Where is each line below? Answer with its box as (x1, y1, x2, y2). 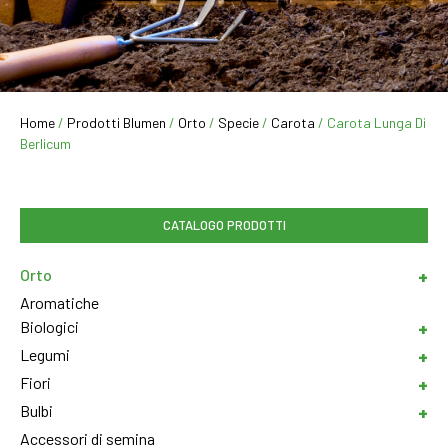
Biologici (20, 317, 79, 337)
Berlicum (20, 135, 71, 153)
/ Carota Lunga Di (315, 114, 426, 132)
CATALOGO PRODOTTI (162, 217, 286, 234)
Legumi (20, 345, 70, 365)
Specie (218, 114, 259, 132)
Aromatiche (20, 293, 99, 313)
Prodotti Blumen (67, 114, 166, 132)
